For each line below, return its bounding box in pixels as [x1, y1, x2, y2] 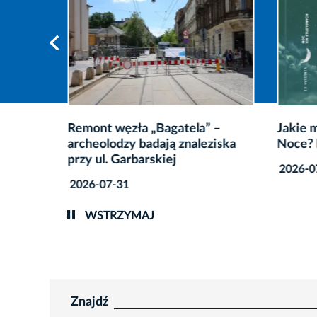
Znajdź [71, 295, 108, 309]
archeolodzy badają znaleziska [67, 137, 236, 151]
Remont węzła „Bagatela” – [67, 122, 220, 135]
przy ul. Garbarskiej [67, 153, 176, 166]
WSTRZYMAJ [81, 209, 154, 221]
